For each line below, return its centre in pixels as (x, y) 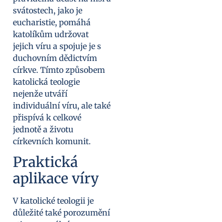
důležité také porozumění (61, 213)
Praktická (45, 162)
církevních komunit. (52, 141)
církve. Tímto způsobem (59, 70)
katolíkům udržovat (51, 34)
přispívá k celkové (47, 117)
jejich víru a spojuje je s (57, 46)
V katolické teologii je (53, 201)
